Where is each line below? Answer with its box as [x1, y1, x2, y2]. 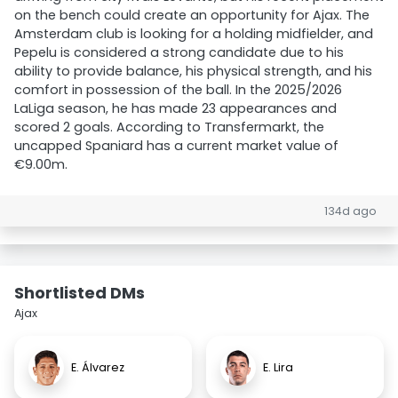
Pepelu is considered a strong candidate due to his [14, 44, 344, 61]
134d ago [324, 203, 377, 219]
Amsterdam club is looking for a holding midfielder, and [14, 25, 373, 43]
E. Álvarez [71, 360, 124, 375]
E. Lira [263, 360, 293, 375]
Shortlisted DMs [14, 282, 145, 304]
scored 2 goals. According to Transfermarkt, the [14, 118, 324, 136]
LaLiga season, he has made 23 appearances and [14, 99, 337, 117]
